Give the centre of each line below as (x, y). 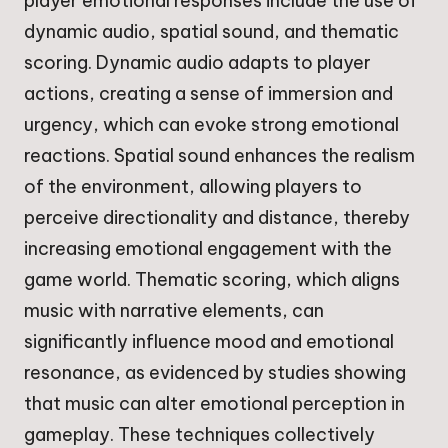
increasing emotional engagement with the (208, 248)
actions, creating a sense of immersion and (208, 93)
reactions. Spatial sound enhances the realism (219, 155)
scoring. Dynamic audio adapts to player (197, 62)
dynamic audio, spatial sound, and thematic (211, 31)
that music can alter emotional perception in (214, 403)
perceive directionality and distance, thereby (217, 217)
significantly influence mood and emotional (209, 341)
